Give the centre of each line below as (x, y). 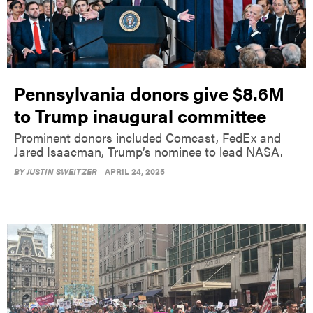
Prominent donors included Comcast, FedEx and (147, 137)
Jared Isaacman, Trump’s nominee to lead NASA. (148, 151)
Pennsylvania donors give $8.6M (149, 93)
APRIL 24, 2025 (135, 171)
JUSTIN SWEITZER (62, 171)
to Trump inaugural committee (140, 115)
